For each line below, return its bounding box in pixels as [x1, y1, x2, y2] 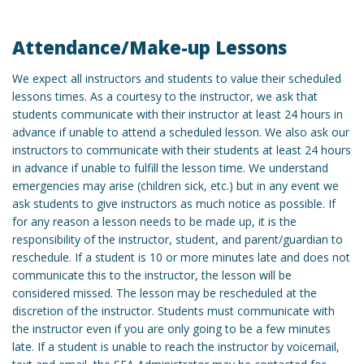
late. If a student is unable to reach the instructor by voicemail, [12, 338, 340, 354]
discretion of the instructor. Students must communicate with [12, 302, 335, 318]
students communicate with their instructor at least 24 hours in [12, 106, 343, 122]
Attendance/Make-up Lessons [12, 35, 287, 60]
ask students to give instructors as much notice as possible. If [12, 195, 336, 211]
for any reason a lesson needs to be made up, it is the [12, 213, 297, 229]
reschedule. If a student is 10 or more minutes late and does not [12, 249, 350, 265]
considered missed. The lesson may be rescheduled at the [12, 284, 317, 301]
